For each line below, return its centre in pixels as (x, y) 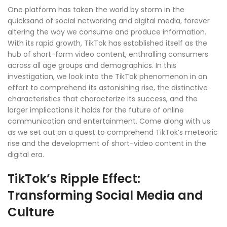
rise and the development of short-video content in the (107, 144)
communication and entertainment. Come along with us (109, 121)
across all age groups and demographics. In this (92, 66)
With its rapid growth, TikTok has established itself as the (107, 43)
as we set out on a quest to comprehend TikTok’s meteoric (113, 133)
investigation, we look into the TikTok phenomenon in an (107, 77)
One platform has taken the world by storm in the (96, 10)
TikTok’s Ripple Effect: (74, 179)
